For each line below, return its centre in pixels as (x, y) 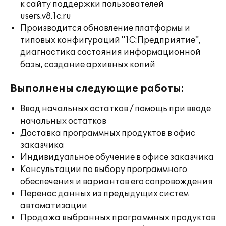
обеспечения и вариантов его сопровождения (117, 182)
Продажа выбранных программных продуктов (118, 218)
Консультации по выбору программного (104, 169)
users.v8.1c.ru (46, 16)
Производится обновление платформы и (105, 28)
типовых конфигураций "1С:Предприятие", (110, 40)
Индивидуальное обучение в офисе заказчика (117, 157)
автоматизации (54, 206)
